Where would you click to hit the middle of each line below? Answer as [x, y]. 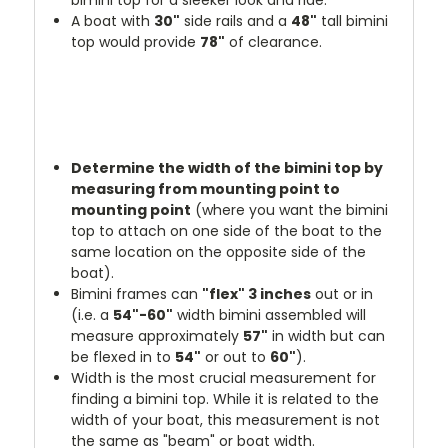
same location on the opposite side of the [219, 251]
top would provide [136, 41]
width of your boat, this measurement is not [226, 419]
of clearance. [274, 41]
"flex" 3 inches [257, 293]
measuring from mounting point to [206, 188]
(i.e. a [92, 314]
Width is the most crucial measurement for [224, 377]
